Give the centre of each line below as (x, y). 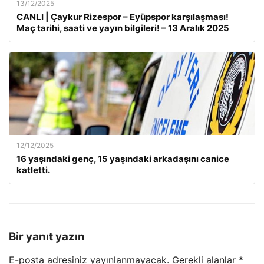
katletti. (33, 170)
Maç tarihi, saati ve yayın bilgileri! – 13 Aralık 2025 (123, 28)
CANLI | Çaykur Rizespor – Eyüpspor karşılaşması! (123, 16)
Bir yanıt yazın (47, 236)
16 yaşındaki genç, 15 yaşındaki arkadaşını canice (123, 159)
